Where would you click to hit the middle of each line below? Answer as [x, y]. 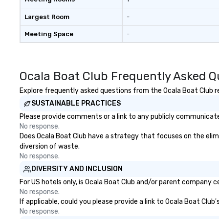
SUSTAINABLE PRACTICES [76, 103]
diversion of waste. [50, 146]
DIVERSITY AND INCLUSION [77, 169]
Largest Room [47, 17]
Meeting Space [49, 34]
